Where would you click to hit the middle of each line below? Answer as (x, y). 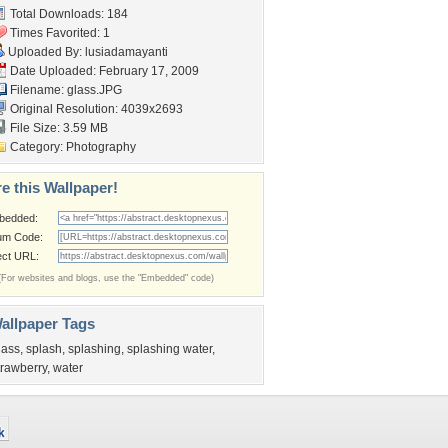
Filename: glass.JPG (64, 90)
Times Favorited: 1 (58, 33)
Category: (36, 147)
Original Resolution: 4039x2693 (95, 109)
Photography (101, 147)
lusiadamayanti (126, 52)
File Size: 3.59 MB (57, 128)
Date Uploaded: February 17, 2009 (103, 71)
